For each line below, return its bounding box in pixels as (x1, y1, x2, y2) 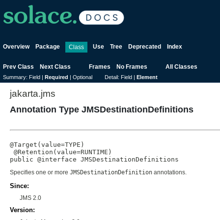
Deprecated (128, 43, 161, 50)
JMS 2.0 (20, 194, 41, 201)
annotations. (152, 169, 187, 176)
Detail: (105, 74, 121, 81)
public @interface (10, 155, 81, 163)
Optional (73, 74, 92, 81)
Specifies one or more (10, 169, 70, 176)
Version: (10, 206, 35, 214)
